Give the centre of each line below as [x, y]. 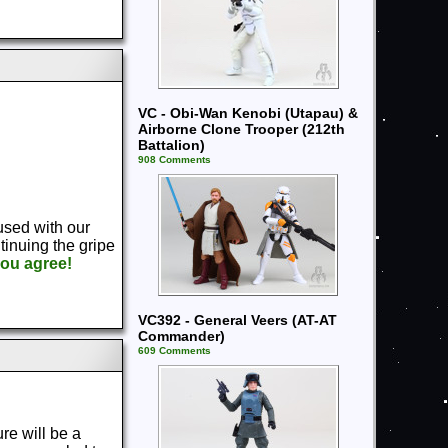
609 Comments [174, 350]
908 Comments [174, 159]
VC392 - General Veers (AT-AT [237, 320]
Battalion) [171, 145]
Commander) [181, 336]
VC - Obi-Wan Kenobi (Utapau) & [248, 113]
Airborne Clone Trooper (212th [241, 129]
